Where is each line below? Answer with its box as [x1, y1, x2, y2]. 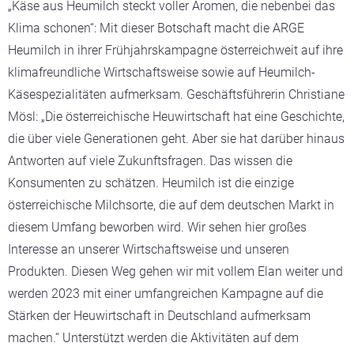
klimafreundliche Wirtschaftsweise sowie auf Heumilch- [8, 64, 315, 80]
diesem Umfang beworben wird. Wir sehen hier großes [8, 219, 307, 235]
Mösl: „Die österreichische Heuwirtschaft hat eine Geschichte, [8, 108, 345, 124]
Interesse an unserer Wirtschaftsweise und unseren [8, 241, 289, 257]
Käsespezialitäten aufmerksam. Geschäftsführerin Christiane [8, 86, 345, 102]
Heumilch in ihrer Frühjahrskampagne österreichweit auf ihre [8, 42, 343, 58]
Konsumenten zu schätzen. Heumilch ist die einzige [8, 175, 294, 190]
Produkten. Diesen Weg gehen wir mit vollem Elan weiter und [8, 263, 343, 279]
